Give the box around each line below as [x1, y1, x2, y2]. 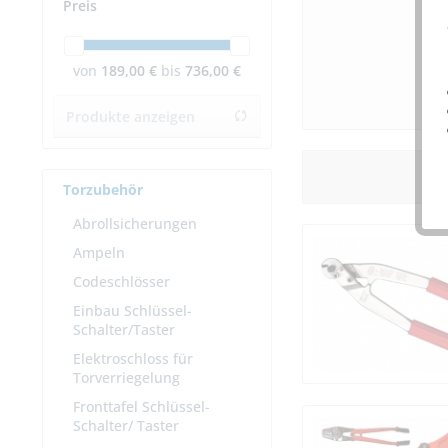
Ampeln [73, 243, 125, 263]
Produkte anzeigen [66, 107, 195, 127]
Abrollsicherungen [73, 214, 197, 234]
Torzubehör [63, 180, 143, 200]
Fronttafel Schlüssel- [73, 397, 210, 417]
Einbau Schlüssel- [73, 301, 192, 321]
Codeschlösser [73, 272, 170, 292]
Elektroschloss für [73, 349, 193, 369]
